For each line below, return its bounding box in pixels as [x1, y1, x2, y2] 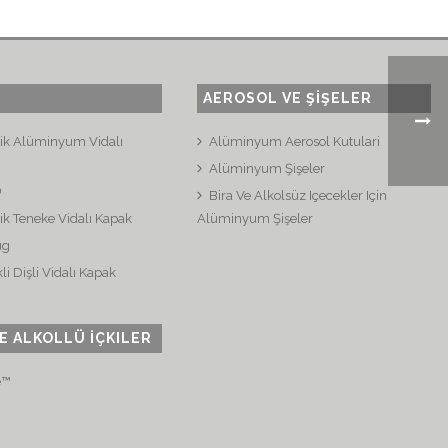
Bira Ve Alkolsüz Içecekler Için [208, 188, 387, 203]
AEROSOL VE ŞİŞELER [202, 90, 372, 106]
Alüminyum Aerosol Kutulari [208, 134, 380, 149]
